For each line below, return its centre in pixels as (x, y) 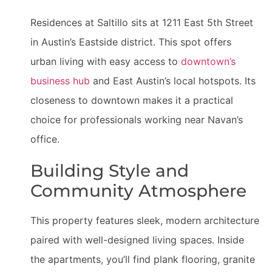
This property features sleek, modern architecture (145, 220)
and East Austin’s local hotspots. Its (173, 81)
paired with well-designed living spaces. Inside (137, 240)
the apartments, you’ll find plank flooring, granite (143, 259)
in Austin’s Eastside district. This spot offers (131, 42)
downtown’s (208, 61)
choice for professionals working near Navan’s (137, 120)
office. (45, 139)
